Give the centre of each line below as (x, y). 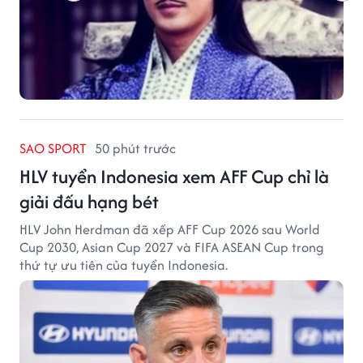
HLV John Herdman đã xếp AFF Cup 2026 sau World (170, 229)
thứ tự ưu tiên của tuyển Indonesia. (124, 265)
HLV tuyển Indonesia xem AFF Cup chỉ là (174, 176)
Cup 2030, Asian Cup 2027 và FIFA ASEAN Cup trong (172, 247)
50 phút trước (135, 148)
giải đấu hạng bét (89, 201)
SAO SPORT (53, 148)
